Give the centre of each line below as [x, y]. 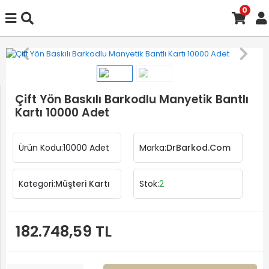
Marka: [153, 147]
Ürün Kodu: [41, 147]
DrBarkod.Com [199, 147]
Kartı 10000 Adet [62, 113]
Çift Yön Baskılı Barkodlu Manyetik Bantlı [132, 99]
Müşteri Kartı [83, 183]
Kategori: [37, 183]
